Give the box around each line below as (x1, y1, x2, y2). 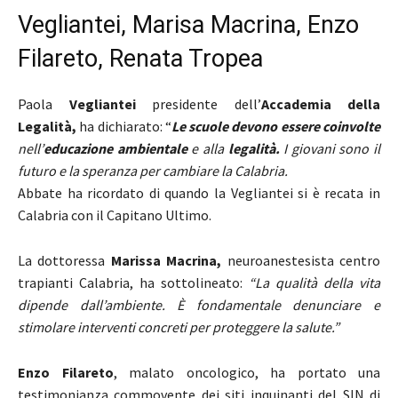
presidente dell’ (135, 94, 261, 113)
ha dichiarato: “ (76, 116, 171, 135)
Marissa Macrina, (110, 251, 227, 269)
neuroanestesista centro (227, 251, 381, 269)
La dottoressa (18, 251, 111, 269)
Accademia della (260, 94, 380, 113)
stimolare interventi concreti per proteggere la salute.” (18, 317, 339, 336)
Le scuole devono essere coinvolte (171, 116, 381, 135)
